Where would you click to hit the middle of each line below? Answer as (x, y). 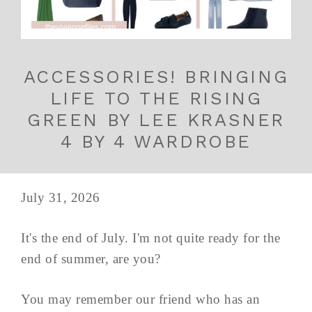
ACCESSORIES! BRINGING (156, 76)
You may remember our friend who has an (140, 299)
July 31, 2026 (61, 197)
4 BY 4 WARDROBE (156, 141)
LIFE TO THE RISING (156, 98)
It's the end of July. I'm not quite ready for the (151, 237)
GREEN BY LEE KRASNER (156, 119)
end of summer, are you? (91, 258)
